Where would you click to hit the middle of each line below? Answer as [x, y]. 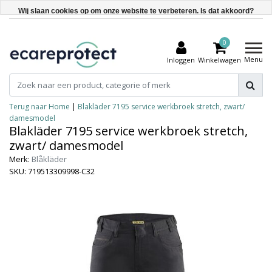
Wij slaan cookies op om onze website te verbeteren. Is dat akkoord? [136, 11]
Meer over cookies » [136, 77]
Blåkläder [49, 159]
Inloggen [181, 60]
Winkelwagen [219, 60]
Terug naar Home [39, 107]
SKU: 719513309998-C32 [52, 171]
